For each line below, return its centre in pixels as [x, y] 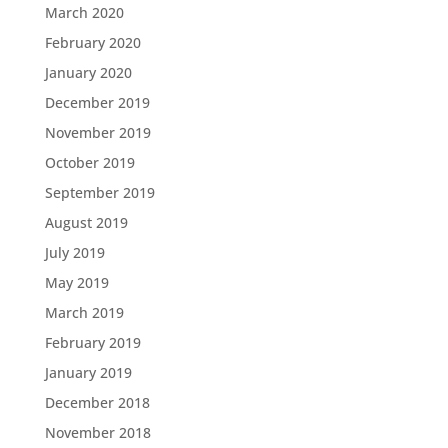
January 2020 [88, 72]
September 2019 [99, 192]
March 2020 [84, 12]
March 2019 [84, 312]
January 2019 [88, 372]
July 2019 [74, 252]
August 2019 [86, 222]
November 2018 [97, 432]
